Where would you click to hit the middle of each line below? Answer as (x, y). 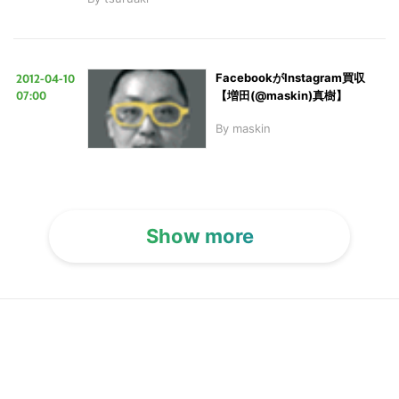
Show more (199, 236)
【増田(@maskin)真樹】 (281, 95)
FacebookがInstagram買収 (290, 77)
